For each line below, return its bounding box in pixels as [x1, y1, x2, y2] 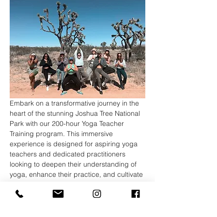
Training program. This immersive [10, 129, 115, 139]
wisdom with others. [10, 190, 71, 200]
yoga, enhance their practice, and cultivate [10, 170, 145, 179]
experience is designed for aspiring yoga [10, 139, 139, 149]
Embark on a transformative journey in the [10, 99, 141, 108]
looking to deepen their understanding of [10, 160, 139, 169]
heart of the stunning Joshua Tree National [10, 109, 142, 118]
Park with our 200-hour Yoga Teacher [10, 119, 126, 128]
